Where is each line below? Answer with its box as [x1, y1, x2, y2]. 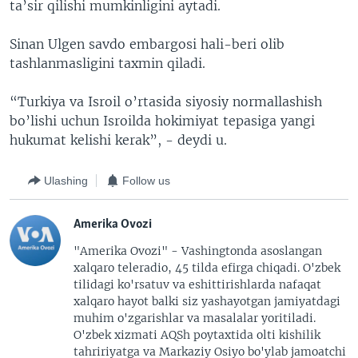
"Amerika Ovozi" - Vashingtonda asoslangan [74, 244, 322, 258]
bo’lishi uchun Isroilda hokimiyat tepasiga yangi [10, 113, 315, 129]
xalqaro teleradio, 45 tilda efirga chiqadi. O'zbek [74, 261, 340, 275]
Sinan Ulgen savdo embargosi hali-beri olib [10, 36, 284, 52]
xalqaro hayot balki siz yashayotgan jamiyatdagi [74, 294, 340, 308]
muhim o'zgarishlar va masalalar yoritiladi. [74, 311, 316, 325]
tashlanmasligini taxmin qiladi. [10, 55, 205, 71]
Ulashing [44, 173, 88, 187]
